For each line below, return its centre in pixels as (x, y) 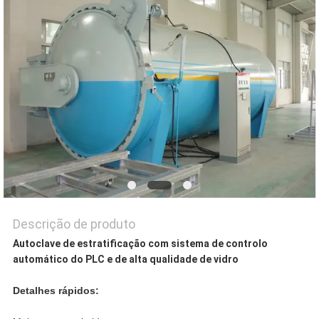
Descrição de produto (74, 224)
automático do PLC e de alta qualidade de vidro (125, 260)
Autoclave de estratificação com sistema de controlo (140, 244)
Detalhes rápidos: (56, 291)
